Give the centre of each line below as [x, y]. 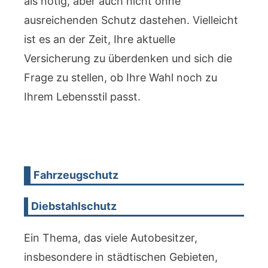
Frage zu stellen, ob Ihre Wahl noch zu [121, 77]
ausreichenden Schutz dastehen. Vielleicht [131, 20]
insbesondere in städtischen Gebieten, [121, 257]
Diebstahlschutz [74, 206]
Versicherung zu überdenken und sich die [128, 58]
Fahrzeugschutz [76, 175]
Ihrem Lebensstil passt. [82, 97]
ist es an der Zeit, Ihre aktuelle [100, 39]
